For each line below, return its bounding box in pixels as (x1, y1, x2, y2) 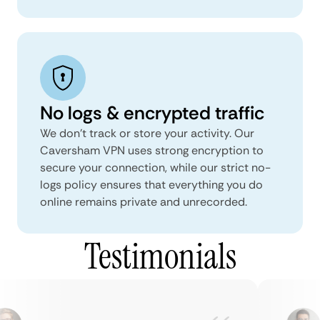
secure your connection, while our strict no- (40, 159, 271, 175)
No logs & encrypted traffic (40, 100, 264, 125)
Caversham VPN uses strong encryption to (40, 142, 264, 158)
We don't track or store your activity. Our (40, 125, 254, 141)
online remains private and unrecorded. (40, 194, 247, 209)
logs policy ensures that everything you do (40, 176, 263, 192)
